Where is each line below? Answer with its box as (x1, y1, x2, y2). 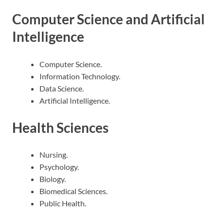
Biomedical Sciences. (39, 186, 108, 196)
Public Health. (39, 199, 86, 208)
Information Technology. (39, 71, 120, 81)
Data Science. (39, 83, 84, 93)
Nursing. (39, 150, 68, 159)
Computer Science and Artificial (12, 11, 205, 28)
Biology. (39, 174, 66, 183)
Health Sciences (12, 119, 109, 136)
